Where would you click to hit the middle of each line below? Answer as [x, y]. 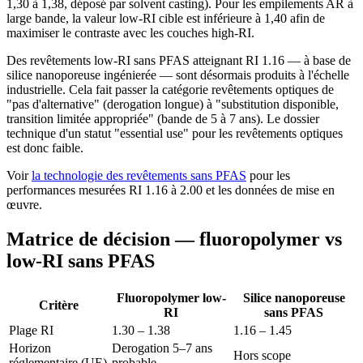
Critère [59, 305]
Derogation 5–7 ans [162, 348]
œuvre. [24, 205]
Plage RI [31, 330]
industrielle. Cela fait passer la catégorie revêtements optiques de [170, 90]
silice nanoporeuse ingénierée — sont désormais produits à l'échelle [178, 75]
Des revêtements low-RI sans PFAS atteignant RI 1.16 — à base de [179, 61]
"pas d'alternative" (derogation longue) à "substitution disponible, [173, 105]
